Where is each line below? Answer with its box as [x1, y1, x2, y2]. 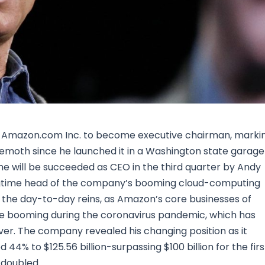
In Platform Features [137, 21, 234, 35]
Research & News [87, 21, 169, 35]
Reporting [137, 50, 184, 63]
